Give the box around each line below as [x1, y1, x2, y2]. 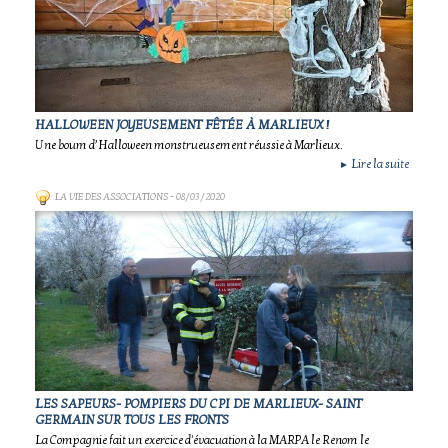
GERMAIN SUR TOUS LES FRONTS [35, 412, 229, 428]
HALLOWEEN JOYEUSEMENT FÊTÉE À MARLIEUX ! [35, 117, 329, 133]
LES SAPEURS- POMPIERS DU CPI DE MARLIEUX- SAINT [35, 396, 362, 412]
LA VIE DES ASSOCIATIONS [55, 191, 168, 203]
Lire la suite [349, 157, 409, 171]
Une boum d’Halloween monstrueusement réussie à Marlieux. [35, 138, 343, 152]
